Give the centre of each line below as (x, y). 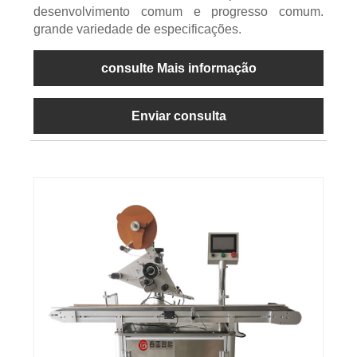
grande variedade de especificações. (137, 29)
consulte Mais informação (178, 69)
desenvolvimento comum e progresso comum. (178, 12)
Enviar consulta (178, 116)
